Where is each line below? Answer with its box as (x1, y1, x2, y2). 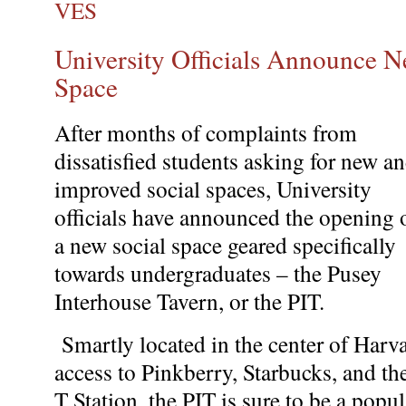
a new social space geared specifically (54, 228, 396, 260)
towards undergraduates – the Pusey (54, 256, 382, 288)
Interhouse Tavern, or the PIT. (54, 285, 332, 316)
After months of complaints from (54, 116, 357, 148)
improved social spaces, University (54, 172, 372, 204)
